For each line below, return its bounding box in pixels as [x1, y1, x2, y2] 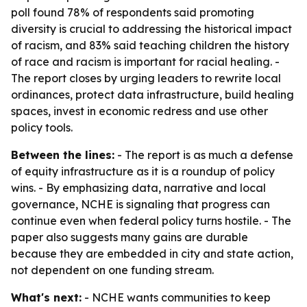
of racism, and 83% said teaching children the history [11, 38, 289, 52]
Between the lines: [11, 148, 114, 162]
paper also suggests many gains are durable [11, 230, 248, 244]
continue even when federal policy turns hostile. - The [11, 214, 291, 228]
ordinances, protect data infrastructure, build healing [11, 88, 294, 101]
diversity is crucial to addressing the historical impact [11, 22, 292, 36]
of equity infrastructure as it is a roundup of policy [11, 164, 275, 178]
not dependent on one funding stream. [11, 263, 214, 277]
